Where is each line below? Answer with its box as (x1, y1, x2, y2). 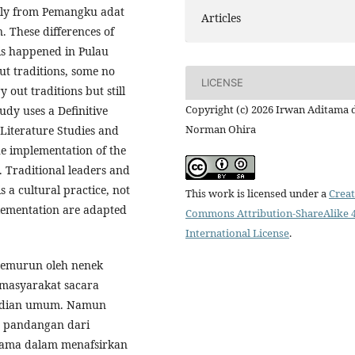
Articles (201, 10, 241, 25)
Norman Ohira (185, 121, 256, 136)
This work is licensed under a (185, 185, 329, 200)
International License (185, 225, 289, 240)
